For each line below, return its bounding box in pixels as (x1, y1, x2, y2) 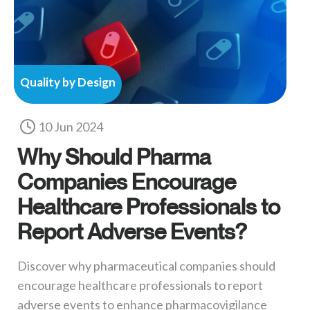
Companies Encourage (17, 168, 236, 195)
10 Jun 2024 (38, 119, 103, 135)
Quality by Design (20, 75, 116, 90)
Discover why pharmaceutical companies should (17, 258, 275, 274)
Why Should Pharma (17, 143, 211, 170)
